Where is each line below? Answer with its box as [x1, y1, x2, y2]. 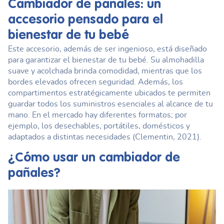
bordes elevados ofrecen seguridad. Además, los [8, 77, 183, 86]
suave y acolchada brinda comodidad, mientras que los [8, 66, 202, 75]
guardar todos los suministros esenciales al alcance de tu [8, 99, 213, 108]
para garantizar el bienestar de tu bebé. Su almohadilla [8, 55, 204, 64]
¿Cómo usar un [8, 151, 99, 164]
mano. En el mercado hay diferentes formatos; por [8, 110, 187, 119]
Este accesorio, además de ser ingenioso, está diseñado [8, 44, 207, 53]
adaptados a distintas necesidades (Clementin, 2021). [8, 132, 201, 141]
